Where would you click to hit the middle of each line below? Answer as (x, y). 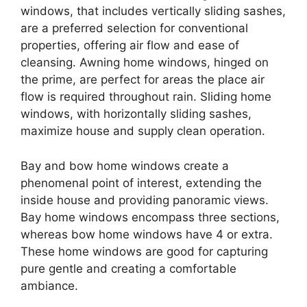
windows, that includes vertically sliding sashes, (153, 11)
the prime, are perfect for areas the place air (143, 80)
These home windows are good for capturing (144, 251)
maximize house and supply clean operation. (143, 131)
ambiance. (49, 285)
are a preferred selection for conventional (134, 28)
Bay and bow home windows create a (125, 165)
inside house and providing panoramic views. (145, 200)
